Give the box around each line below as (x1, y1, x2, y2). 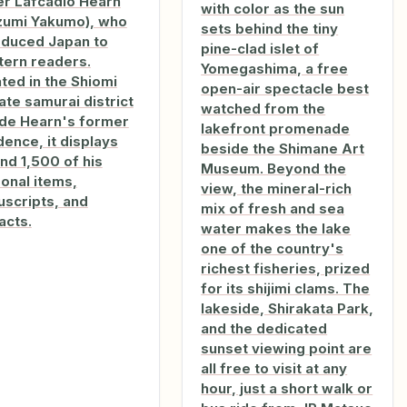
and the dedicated (201, 320, 328, 338)
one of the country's (201, 240, 344, 258)
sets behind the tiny (201, 20, 339, 38)
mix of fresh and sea (201, 200, 345, 218)
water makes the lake (201, 220, 352, 238)
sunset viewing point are (201, 340, 372, 358)
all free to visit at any (201, 360, 348, 378)
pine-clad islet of (201, 40, 320, 58)
